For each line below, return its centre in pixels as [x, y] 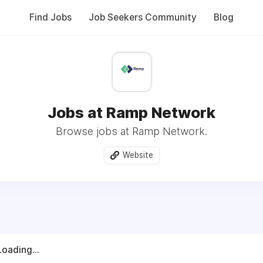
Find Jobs [50, 17]
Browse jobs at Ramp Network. [131, 131]
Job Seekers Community [143, 17]
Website [138, 155]
